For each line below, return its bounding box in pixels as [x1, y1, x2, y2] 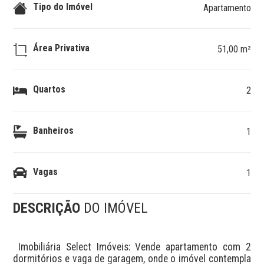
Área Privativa [33, 42, 90, 54]
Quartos [33, 83, 66, 95]
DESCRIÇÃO [13, 200, 84, 216]
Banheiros [33, 124, 74, 136]
